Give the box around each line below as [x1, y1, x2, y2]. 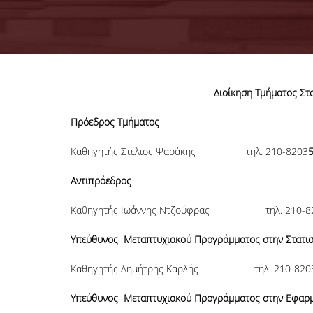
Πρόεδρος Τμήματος [70, 115, 159, 129]
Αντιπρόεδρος [70, 174, 131, 187]
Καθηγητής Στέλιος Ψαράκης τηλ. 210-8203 [70, 145, 308, 158]
